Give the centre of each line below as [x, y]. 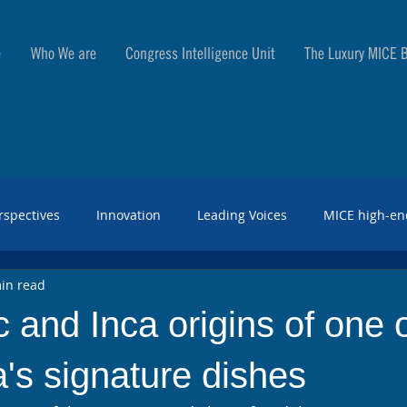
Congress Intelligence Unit [200, 53]
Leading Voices [242, 214]
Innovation [129, 214]
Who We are [63, 53]
